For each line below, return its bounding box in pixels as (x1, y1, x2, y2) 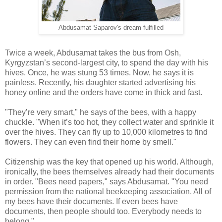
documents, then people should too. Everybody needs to (5, 207, 202, 216)
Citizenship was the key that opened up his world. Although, (5, 158, 214, 166)
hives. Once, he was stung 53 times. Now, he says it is (5, 68, 194, 77)
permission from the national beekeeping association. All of (5, 187, 211, 196)
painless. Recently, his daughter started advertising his (5, 78, 196, 87)
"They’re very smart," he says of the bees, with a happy (5, 108, 196, 117)
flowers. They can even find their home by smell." (5, 138, 176, 147)
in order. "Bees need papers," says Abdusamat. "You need (5, 177, 208, 186)
